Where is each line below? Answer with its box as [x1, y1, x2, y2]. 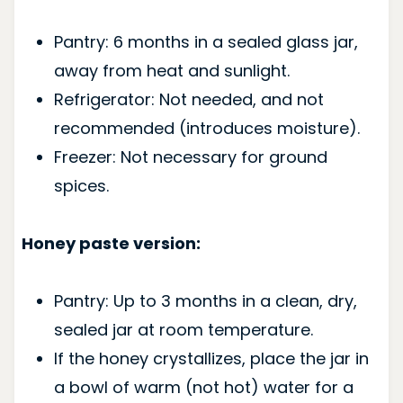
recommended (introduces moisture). [53, 116, 360, 139]
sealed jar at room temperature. [53, 318, 313, 341]
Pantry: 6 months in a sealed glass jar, [53, 30, 358, 53]
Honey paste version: [21, 231, 201, 255]
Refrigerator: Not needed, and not [53, 87, 324, 111]
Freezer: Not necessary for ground [53, 145, 327, 168]
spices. [53, 174, 109, 197]
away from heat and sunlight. [53, 58, 290, 82]
